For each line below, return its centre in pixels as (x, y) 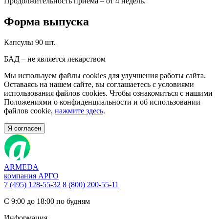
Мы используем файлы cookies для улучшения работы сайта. (105, 75)
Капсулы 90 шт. (30, 42)
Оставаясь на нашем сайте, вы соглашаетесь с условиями (99, 84)
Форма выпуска (46, 21)
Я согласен (24, 128)
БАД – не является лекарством (55, 59)
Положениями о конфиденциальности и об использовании (102, 102)
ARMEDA (21, 167)
